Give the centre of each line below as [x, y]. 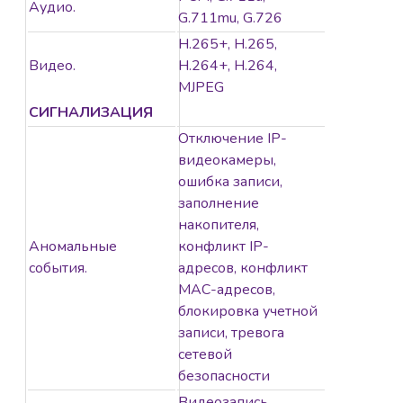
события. [58, 269]
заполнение [219, 204]
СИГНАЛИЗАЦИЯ [91, 113]
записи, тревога [231, 333]
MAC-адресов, [227, 290]
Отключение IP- [233, 139]
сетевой [205, 355]
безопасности [224, 376]
